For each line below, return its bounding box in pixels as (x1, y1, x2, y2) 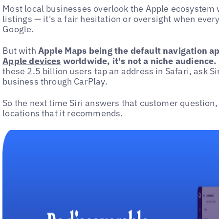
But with (2, 45, 38, 57)
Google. (2, 23, 34, 35)
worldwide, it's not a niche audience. (61, 55, 217, 67)
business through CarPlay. (2, 76, 108, 88)
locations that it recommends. (2, 108, 123, 119)
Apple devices (2, 55, 61, 67)
